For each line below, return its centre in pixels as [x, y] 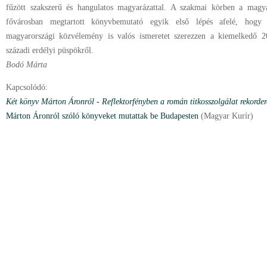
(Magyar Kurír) [227, 116]
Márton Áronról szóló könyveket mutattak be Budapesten [103, 116]
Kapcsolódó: [27, 87]
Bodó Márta [27, 65]
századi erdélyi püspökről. [50, 50]
